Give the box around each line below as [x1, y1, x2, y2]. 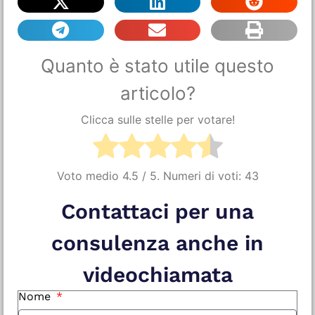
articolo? [120, 82, 195, 104]
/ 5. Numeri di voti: [138, 168, 245, 183]
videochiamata [82, 262, 233, 287]
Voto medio [56, 168, 122, 183]
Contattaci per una [61, 198, 254, 224]
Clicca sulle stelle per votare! [80, 112, 235, 127]
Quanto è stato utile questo [41, 54, 274, 77]
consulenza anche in [51, 230, 264, 255]
